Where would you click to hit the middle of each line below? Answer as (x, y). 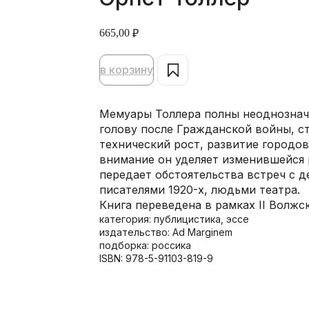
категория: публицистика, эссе (174, 219)
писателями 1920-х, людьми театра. (200, 189)
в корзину (127, 69)
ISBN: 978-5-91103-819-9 (156, 258)
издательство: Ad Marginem (166, 232)
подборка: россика (145, 245)
